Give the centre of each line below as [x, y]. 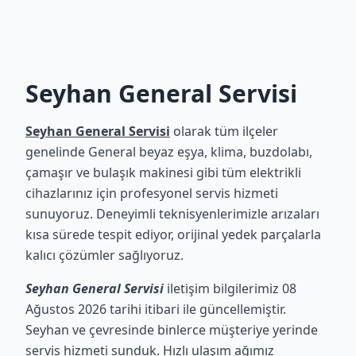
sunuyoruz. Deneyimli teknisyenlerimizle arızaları [172, 214]
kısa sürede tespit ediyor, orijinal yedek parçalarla [173, 234]
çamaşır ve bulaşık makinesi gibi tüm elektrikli [163, 172]
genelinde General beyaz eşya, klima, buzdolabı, [169, 152]
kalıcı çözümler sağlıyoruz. [104, 255]
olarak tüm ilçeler [224, 131]
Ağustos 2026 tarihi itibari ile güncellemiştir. [156, 309]
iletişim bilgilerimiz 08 [230, 288]
